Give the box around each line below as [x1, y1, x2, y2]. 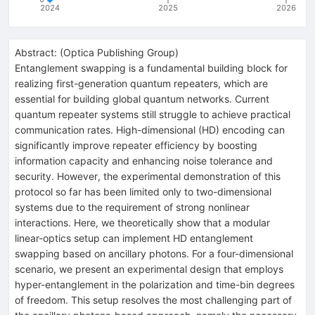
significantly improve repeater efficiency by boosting [15, 139, 257, 151]
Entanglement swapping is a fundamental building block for [15, 61, 288, 74]
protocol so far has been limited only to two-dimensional [15, 185, 271, 198]
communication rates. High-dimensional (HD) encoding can [15, 123, 285, 136]
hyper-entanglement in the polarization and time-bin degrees [15, 278, 295, 290]
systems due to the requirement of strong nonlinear [15, 200, 250, 213]
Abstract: [15, 46, 57, 58]
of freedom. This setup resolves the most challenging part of [15, 293, 292, 306]
